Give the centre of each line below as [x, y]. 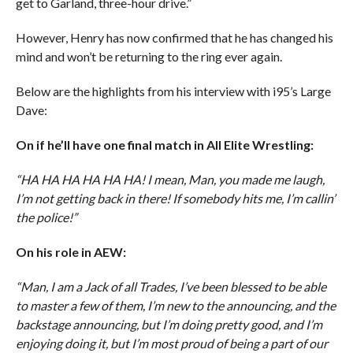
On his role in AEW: [71, 252]
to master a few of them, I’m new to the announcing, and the [175, 306]
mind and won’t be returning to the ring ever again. [149, 57]
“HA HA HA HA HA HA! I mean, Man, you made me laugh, [170, 180]
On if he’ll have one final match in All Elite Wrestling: [164, 145]
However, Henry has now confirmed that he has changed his [174, 38]
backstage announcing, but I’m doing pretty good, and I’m [169, 325]
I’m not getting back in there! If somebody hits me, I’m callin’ [175, 199]
